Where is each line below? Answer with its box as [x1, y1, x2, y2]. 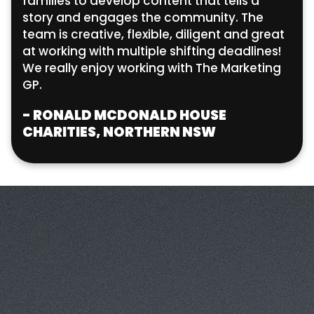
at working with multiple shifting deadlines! [22, 42, 281, 60]
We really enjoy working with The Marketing [22, 59, 281, 76]
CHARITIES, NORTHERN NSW [22, 122, 216, 142]
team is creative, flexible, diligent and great [22, 25, 285, 43]
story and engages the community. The [22, 8, 264, 26]
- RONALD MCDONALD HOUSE [22, 105, 226, 125]
